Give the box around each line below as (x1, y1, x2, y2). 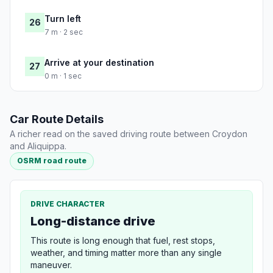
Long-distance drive (30, 213, 155, 229)
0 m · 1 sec (44, 71, 82, 81)
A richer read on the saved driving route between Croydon (10, 129, 247, 140)
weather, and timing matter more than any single (30, 247, 222, 258)
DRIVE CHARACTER (30, 199, 105, 208)
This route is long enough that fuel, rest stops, (30, 235, 215, 246)
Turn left (44, 13, 81, 24)
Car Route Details (10, 113, 104, 126)
